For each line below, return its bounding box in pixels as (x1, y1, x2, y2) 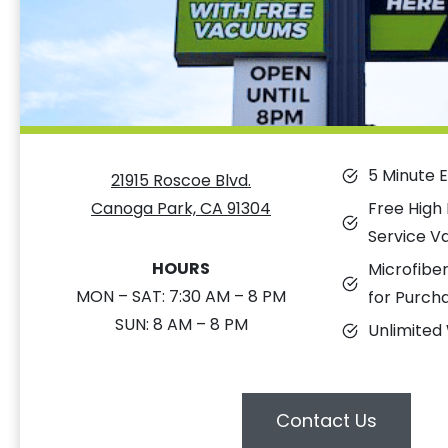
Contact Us (275, 407, 377, 433)
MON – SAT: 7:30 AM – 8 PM (76, 285, 286, 309)
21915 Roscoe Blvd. (111, 169, 251, 193)
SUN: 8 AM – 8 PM (114, 313, 248, 337)
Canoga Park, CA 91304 (91, 197, 271, 221)
